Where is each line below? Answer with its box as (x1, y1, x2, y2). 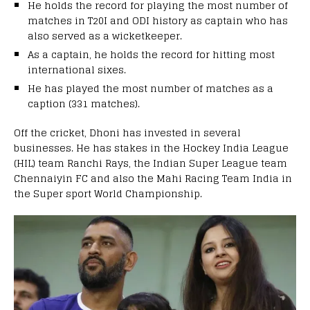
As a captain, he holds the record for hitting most (28, 46, 275, 64)
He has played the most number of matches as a (28, 80, 273, 98)
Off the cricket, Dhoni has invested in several (14, 124, 241, 142)
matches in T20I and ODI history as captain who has (28, 12, 288, 30)
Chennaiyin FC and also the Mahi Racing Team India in (14, 170, 292, 188)
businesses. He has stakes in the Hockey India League (14, 139, 289, 157)
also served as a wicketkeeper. (28, 27, 182, 45)
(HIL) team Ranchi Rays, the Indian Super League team (14, 154, 287, 172)
